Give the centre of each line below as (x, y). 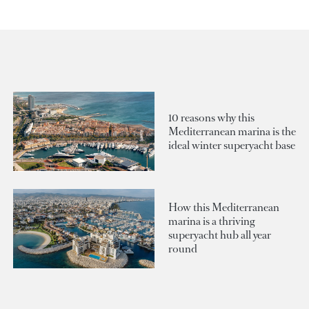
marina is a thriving (211, 221)
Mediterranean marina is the (232, 131)
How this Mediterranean (224, 208)
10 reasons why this (211, 117)
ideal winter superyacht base (232, 145)
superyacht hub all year (220, 235)
